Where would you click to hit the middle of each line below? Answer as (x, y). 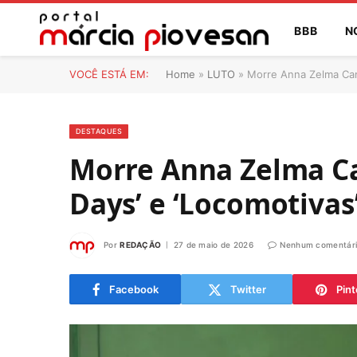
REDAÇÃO (141, 244)
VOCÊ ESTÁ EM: (109, 74)
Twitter (248, 289)
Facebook (133, 289)
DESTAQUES (99, 131)
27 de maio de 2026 (214, 244)
